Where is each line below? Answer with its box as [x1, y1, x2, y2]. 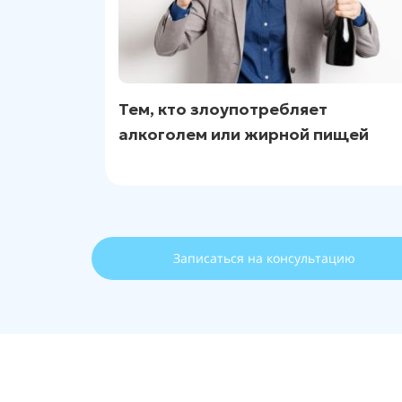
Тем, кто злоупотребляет [118, 99, 328, 119]
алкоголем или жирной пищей [118, 124, 369, 144]
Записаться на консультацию [172, 249, 355, 267]
